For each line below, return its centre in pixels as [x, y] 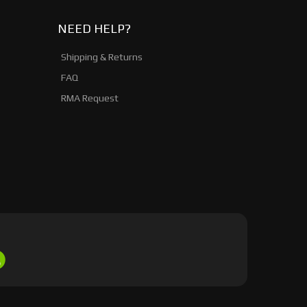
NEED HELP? [94, 28]
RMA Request [89, 98]
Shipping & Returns [101, 57]
